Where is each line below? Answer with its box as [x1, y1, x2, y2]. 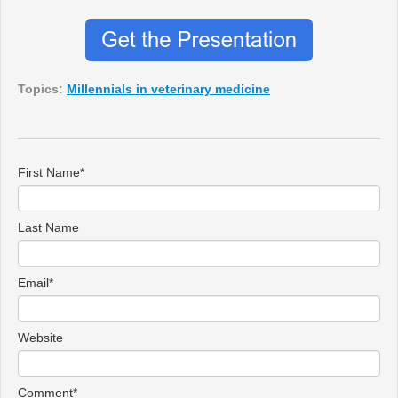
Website [18, 330, 63, 346]
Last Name [18, 220, 79, 235]
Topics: [18, 82, 67, 97]
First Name [18, 165, 80, 180]
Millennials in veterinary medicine [67, 82, 270, 97]
